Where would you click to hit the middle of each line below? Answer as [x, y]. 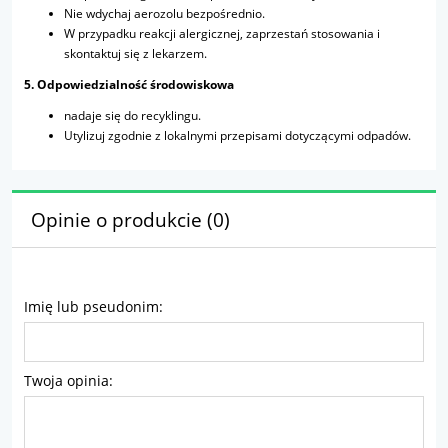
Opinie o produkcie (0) [130, 220]
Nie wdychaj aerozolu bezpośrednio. [164, 14]
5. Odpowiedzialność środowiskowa [129, 85]
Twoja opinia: [68, 381]
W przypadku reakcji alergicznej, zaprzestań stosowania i [222, 34]
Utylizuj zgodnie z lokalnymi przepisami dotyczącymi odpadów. [237, 136]
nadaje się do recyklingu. [132, 116]
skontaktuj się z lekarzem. [135, 54]
